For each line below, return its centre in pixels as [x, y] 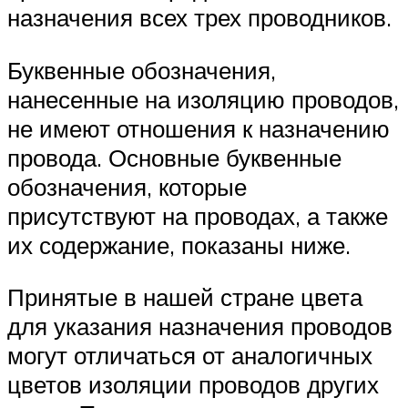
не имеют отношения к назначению [199, 128]
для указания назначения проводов [200, 326]
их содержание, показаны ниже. [179, 245]
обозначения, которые [127, 186]
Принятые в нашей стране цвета [185, 297]
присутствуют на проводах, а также [198, 215]
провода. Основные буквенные [174, 157]
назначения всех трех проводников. [199, 18]
